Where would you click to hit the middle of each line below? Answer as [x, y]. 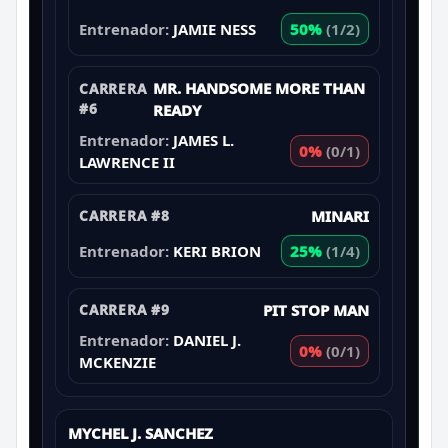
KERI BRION [217, 250]
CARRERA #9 [124, 309]
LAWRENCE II [127, 161]
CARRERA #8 [124, 215]
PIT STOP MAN [316, 309]
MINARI [340, 215]
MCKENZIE [117, 361]
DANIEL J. [207, 339]
